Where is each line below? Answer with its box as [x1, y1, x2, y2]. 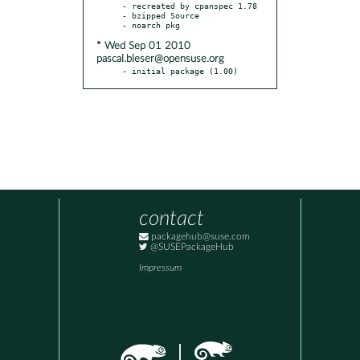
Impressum [139, 264, 182, 273]
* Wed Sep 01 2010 [96, 40, 190, 51]
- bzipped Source [122, 10, 199, 20]
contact [139, 208, 204, 230]
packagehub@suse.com [149, 232, 250, 242]
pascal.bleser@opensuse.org [96, 53, 224, 64]
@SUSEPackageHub [148, 243, 234, 252]
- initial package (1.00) [122, 65, 238, 76]
